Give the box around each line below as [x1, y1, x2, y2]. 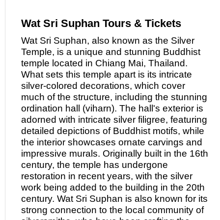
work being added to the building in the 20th [21, 182, 205, 192]
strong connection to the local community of [21, 205, 204, 215]
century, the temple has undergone [21, 160, 168, 170]
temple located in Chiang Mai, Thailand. [21, 58, 188, 68]
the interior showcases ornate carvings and [21, 137, 202, 147]
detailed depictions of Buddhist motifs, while [21, 126, 204, 136]
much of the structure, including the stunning [21, 92, 207, 102]
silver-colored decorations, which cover [21, 81, 185, 91]
